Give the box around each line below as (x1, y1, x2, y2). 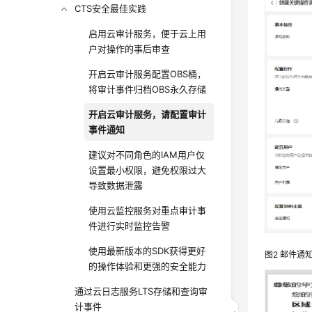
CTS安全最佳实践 (75, 3, 147, 14)
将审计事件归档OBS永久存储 (88, 84, 207, 95)
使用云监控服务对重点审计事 (88, 205, 207, 216)
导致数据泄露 (88, 180, 143, 191)
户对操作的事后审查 (88, 43, 171, 54)
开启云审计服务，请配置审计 (88, 109, 207, 120)
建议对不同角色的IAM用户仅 (88, 149, 205, 160)
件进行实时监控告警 (88, 220, 171, 231)
